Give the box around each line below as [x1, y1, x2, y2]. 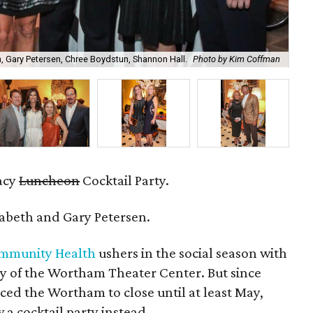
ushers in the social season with [96, 245, 288, 261]
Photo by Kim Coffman [193, 54, 281, 65]
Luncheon [19, 172, 80, 189]
